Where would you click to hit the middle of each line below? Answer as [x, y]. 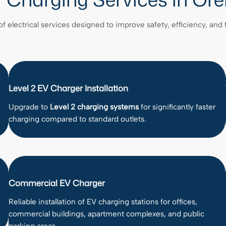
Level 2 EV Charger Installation [68, 88]
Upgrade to [29, 107]
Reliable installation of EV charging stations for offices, [103, 202]
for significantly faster [177, 107]
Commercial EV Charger [56, 183]
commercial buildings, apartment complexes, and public [106, 214]
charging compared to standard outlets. [77, 119]
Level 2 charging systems [94, 107]
